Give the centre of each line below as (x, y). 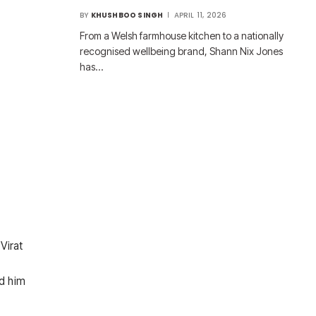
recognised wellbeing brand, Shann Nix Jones (181, 51)
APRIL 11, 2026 (200, 16)
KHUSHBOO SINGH (127, 16)
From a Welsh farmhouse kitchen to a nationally (182, 36)
